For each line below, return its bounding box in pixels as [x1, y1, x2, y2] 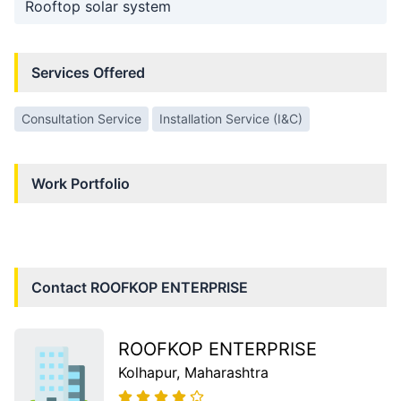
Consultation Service [21, 110, 141, 126]
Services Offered [31, 63, 145, 81]
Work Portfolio [31, 174, 130, 192]
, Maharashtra [176, 363, 269, 381]
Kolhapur [118, 363, 176, 381]
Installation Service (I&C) [159, 110, 303, 126]
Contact [31, 277, 90, 296]
